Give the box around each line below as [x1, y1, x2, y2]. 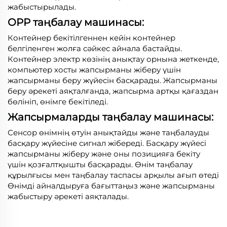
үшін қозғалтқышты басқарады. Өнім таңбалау [8, 159, 193, 169]
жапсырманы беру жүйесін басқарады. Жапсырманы [8, 75, 217, 85]
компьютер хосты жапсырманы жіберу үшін [8, 64, 181, 74]
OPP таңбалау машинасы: [8, 16, 144, 28]
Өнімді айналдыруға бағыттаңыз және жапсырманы [8, 180, 215, 191]
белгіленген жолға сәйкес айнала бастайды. [8, 43, 182, 53]
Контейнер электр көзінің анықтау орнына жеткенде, [8, 54, 219, 64]
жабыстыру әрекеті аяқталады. [8, 191, 129, 201]
